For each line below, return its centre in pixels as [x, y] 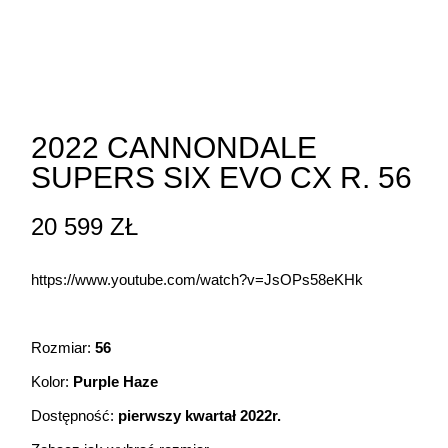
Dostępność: [75, 416]
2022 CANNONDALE [174, 148]
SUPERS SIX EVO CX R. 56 [222, 178]
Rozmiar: [63, 348]
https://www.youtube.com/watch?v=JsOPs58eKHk [197, 280]
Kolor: [52, 382]
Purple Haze [116, 382]
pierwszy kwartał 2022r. [200, 416]
